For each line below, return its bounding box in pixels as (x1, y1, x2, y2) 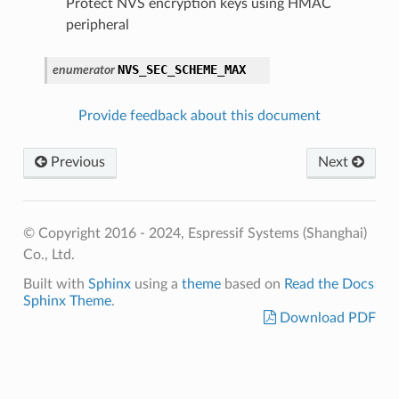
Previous (46, 154, 105, 169)
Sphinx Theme (22, 293, 111, 308)
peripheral (65, 17, 129, 32)
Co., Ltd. (22, 247, 75, 262)
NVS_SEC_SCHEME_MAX (117, 61, 246, 77)
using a (130, 276, 182, 291)
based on (220, 276, 284, 291)
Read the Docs (283, 276, 374, 291)
